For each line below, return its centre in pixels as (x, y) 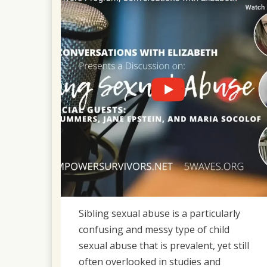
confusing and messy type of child (154, 229)
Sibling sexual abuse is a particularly (159, 213)
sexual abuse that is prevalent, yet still (164, 245)
